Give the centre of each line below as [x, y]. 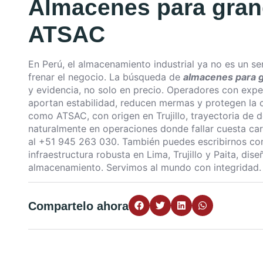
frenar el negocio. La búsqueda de [106, 77]
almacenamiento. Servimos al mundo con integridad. [145, 168]
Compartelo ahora [78, 206]
